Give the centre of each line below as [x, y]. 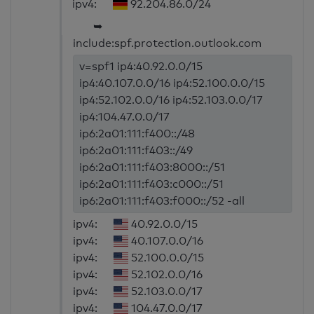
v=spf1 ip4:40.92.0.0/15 [141, 67]
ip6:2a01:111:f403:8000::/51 [152, 168]
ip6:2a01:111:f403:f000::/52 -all [162, 201]
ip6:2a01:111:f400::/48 [137, 134]
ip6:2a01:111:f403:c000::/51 [152, 184]
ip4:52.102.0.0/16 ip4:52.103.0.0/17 [171, 100]
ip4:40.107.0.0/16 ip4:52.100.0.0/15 [172, 83]
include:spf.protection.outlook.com [168, 43]
